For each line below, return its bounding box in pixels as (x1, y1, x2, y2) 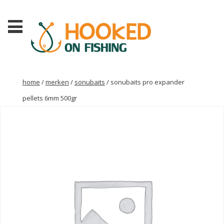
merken (45, 77, 69, 87)
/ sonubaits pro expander (104, 77, 184, 87)
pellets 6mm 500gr (22, 93, 77, 103)
